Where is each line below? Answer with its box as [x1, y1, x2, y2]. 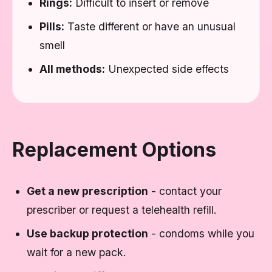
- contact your [148, 185, 222, 197]
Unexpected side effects [105, 63, 229, 75]
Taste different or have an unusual [64, 20, 236, 33]
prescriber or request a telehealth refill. [27, 203, 217, 216]
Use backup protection [27, 227, 148, 240]
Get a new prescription [27, 185, 148, 197]
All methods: [39, 63, 105, 75]
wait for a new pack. [27, 246, 126, 259]
